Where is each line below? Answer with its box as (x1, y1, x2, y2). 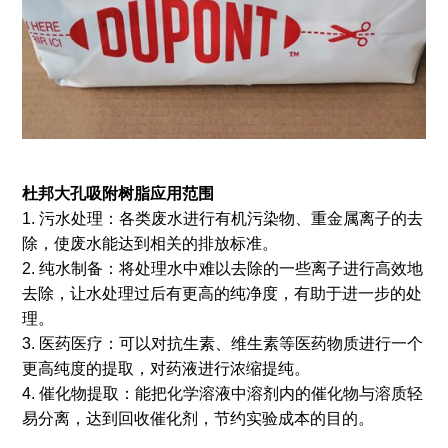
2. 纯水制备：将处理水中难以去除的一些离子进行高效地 (21, 259, 423, 277)
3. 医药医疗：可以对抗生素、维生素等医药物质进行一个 (21, 334, 423, 352)
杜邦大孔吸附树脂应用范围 (21, 184, 214, 202)
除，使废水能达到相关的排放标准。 (21, 234, 278, 252)
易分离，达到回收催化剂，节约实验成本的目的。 (21, 409, 374, 427)
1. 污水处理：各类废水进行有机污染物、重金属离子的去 (21, 209, 423, 227)
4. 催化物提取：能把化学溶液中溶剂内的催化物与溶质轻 (21, 384, 423, 402)
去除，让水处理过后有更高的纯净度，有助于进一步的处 (21, 284, 422, 302)
